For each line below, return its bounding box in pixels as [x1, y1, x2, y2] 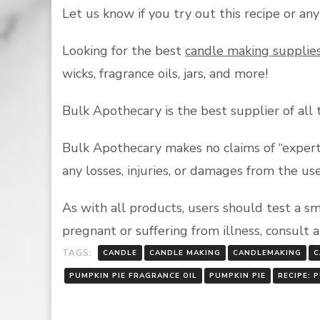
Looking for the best [62, 42, 185, 60]
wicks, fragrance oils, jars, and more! [62, 65, 271, 83]
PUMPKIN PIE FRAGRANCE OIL [69, 271, 197, 281]
